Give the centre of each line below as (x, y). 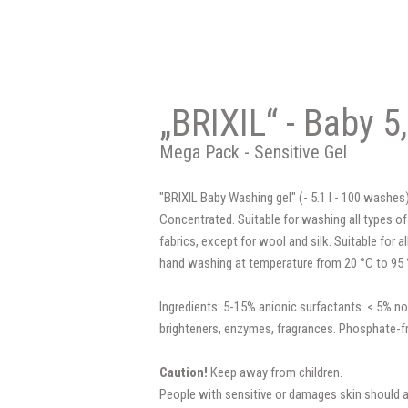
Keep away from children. (275, 372)
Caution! (184, 372)
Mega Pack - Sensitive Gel (253, 152)
